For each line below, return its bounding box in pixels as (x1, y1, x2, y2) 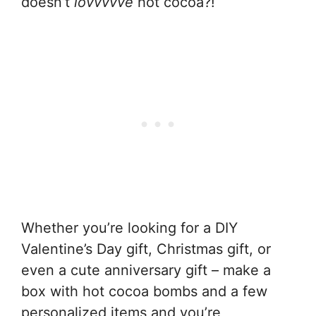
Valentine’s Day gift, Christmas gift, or (21, 241, 271, 258)
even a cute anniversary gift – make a (21, 262, 271, 279)
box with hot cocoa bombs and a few (21, 283, 267, 300)
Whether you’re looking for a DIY (21, 219, 238, 237)
